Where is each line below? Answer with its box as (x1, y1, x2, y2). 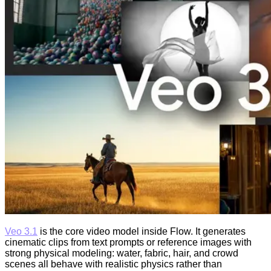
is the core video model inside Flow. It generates (38, 226, 246, 237)
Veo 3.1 (5, 226, 38, 237)
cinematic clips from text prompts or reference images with (5, 237, 252, 248)
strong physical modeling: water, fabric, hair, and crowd (5, 248, 238, 259)
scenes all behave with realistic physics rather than (5, 259, 222, 270)
